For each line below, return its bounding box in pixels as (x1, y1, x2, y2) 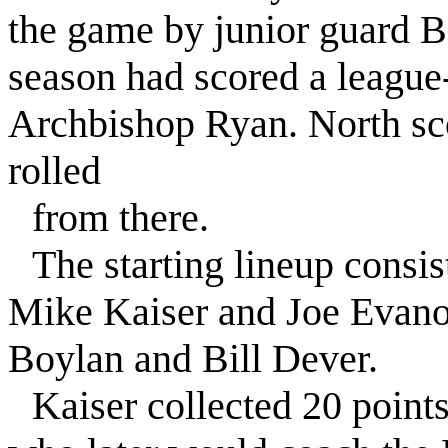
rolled (8, 148, 101, 193)
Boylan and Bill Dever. (8, 336, 378, 381)
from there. (32, 195, 209, 240)
